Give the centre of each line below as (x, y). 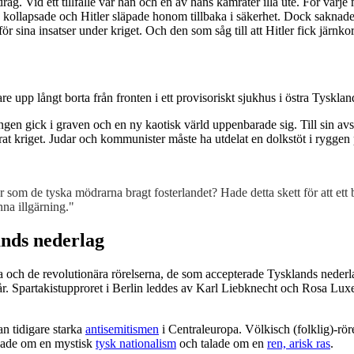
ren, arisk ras (299, 343)
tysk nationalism (136, 343)
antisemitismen (122, 329)
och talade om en (222, 343)
